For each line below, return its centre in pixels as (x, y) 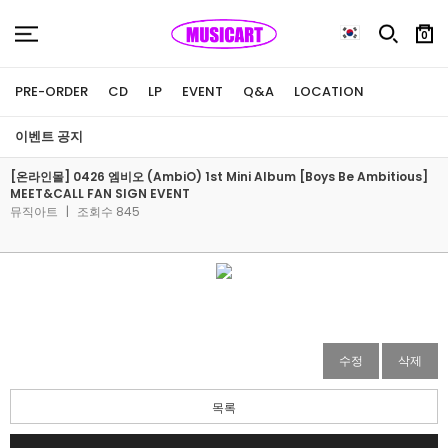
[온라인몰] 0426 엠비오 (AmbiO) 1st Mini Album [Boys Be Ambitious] (219, 176)
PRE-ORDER (51, 91)
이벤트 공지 (49, 136)
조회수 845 (107, 211)
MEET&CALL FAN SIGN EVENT (100, 193)
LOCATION (329, 91)
